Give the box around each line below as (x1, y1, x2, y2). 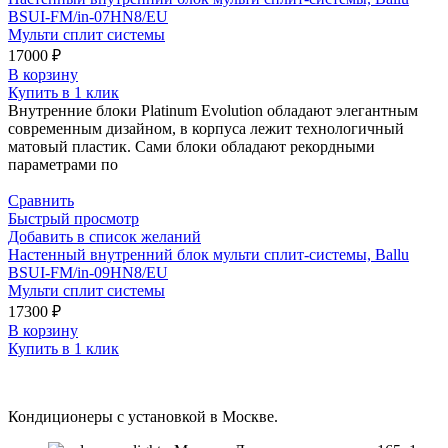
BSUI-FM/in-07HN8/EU (8, 7, 168, 25)
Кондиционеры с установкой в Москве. (8, 407, 278, 425)
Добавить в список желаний (8, 227, 201, 245)
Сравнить (8, 191, 74, 209)
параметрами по (8, 155, 118, 173)
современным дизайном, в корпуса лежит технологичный (8, 119, 404, 137)
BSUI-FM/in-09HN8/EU (8, 263, 168, 281)
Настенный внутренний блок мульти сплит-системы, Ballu (8, 245, 409, 263)
